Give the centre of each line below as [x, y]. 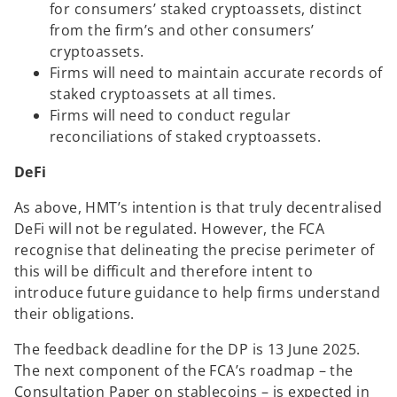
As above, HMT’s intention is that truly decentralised [198, 207]
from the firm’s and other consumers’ [182, 30]
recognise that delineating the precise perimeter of [195, 249]
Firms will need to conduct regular [170, 115]
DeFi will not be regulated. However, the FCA [170, 228]
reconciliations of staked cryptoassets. [186, 136]
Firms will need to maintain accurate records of [216, 72]
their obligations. [74, 313]
